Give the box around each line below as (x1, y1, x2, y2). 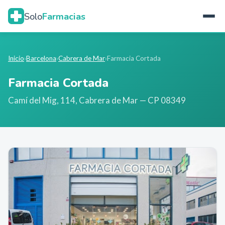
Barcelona (26, 54, 56, 62)
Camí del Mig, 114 (8, 95, 75, 105)
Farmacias (42, 10, 85, 23)
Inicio (8, 54, 24, 62)
